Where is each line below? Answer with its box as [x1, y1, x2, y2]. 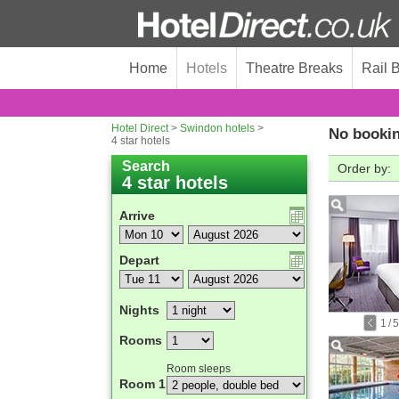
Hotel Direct [111, 122, 168, 134]
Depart [119, 253, 159, 267]
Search [122, 159, 170, 174]
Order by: [338, 161, 391, 175]
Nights [119, 303, 159, 317]
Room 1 [119, 377, 166, 391]
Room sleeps [167, 362, 231, 375]
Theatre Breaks [246, 61, 343, 76]
